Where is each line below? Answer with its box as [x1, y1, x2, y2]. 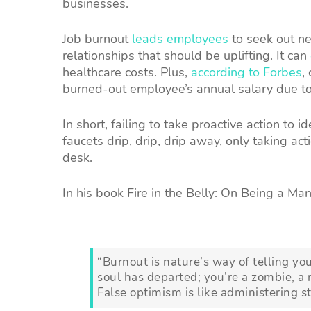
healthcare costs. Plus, [62, 63, 191, 81]
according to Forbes [191, 63, 302, 81]
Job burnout [62, 30, 132, 47]
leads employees [132, 30, 228, 47]
